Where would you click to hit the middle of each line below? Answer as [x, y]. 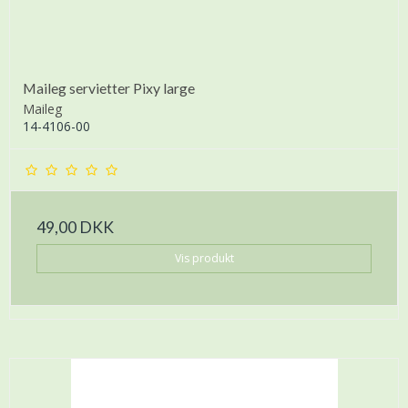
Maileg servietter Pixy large [109, 87]
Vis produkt [204, 258]
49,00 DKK [75, 227]
